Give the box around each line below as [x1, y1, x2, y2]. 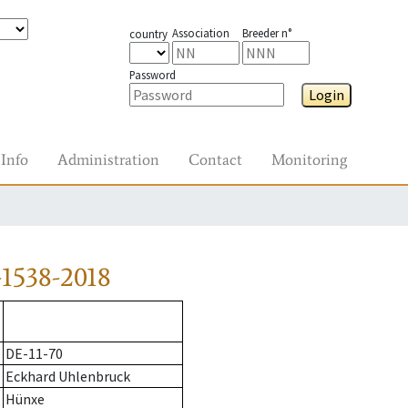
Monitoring [271, 149, 347, 169]
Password [128, 67, 176, 82]
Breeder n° [241, 25, 291, 40]
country [128, 26, 168, 41]
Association [171, 25, 229, 40]
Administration [57, 149, 159, 169]
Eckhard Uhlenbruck [5, 367, 130, 386]
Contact [189, 149, 242, 169]
